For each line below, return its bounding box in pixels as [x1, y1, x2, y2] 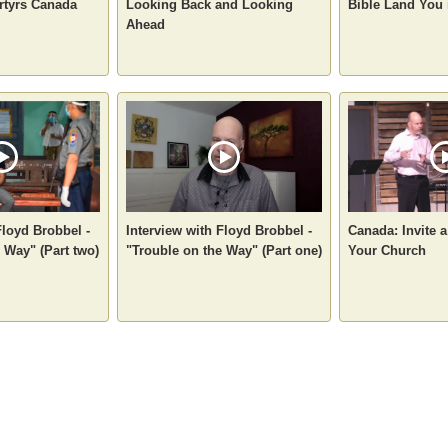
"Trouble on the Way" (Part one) [126, 242, 322, 258]
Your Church [348, 242, 426, 258]
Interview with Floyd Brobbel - [126, 222, 312, 238]
